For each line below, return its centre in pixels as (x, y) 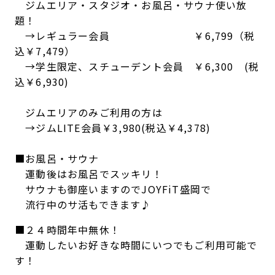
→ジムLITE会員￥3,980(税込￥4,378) (113, 127)
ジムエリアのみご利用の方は (88, 112)
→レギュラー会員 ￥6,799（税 (134, 35)
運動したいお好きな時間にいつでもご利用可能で (136, 245)
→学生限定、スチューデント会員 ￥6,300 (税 (137, 66)
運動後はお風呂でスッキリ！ (88, 173)
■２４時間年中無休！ (67, 229)
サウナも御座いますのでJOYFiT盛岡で (113, 189)
